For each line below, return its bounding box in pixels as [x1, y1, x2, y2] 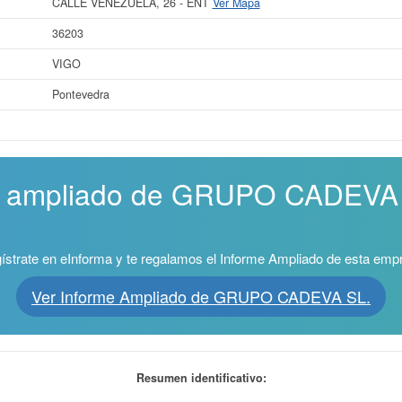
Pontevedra [51, 86, 109, 102]
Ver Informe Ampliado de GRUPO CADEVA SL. [31, 284, 371, 308]
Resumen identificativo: [135, 369, 267, 386]
